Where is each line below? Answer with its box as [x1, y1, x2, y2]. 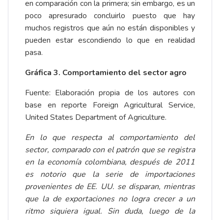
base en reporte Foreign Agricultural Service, [25, 100, 195, 111]
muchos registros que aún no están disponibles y [25, 23, 195, 34]
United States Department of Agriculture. [25, 112, 166, 123]
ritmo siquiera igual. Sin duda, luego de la [25, 206, 195, 217]
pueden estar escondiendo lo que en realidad [25, 35, 195, 46]
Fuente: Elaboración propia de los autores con [25, 87, 195, 99]
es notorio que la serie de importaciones [25, 169, 195, 180]
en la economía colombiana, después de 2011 [25, 157, 195, 168]
